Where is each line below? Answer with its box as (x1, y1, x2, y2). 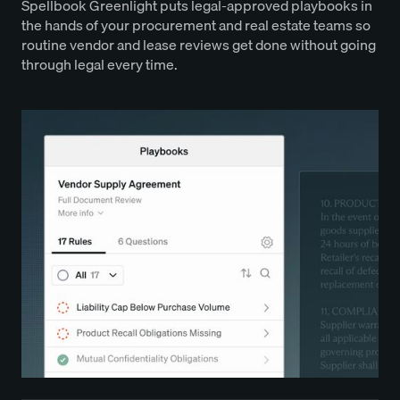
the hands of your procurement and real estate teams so (21, 13, 371, 37)
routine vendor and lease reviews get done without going (21, 33, 376, 57)
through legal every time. (21, 53, 178, 77)
